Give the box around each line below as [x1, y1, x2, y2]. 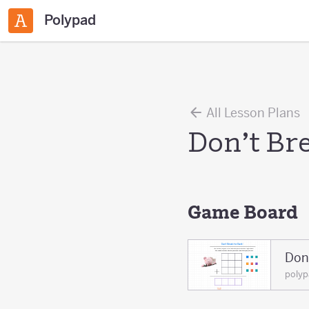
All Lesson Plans [204, 105, 300, 121]
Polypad [44, 12, 96, 29]
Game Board [188, 201, 298, 223]
